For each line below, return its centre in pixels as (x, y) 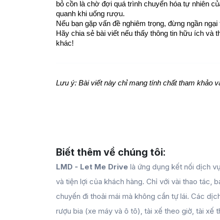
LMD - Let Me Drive (93, 166)
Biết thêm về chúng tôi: (111, 152)
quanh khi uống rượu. (90, 14)
